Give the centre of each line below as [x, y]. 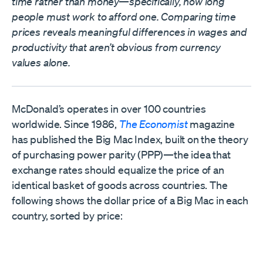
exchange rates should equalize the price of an [118, 170]
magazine [211, 124]
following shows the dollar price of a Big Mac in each [130, 200]
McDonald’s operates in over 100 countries [109, 109]
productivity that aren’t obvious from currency [116, 47]
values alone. [41, 62]
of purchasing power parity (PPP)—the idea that [121, 154]
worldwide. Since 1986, [65, 124]
